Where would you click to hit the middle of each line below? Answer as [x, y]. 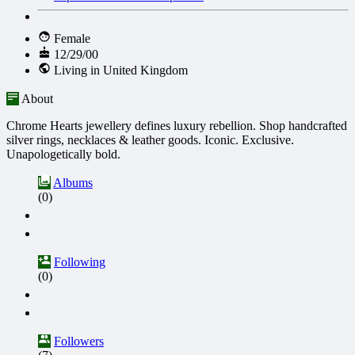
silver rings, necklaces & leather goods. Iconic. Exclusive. [150, 140]
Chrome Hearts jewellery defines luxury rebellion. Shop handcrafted [177, 126]
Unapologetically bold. [63, 154]
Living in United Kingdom [119, 70]
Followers [79, 341]
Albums [73, 183]
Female [71, 38]
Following [80, 262]
